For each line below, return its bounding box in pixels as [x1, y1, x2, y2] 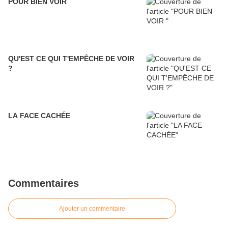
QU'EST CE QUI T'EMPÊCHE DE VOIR [8, 54, 134, 63]
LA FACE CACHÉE [8, 111, 70, 120]
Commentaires [8, 178, 79, 189]
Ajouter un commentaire [59, 205, 125, 213]
